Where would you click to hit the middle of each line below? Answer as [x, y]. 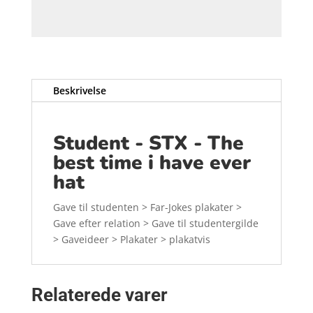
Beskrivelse [79, 90]
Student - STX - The [148, 143]
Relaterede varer [99, 294]
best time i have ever [152, 162]
